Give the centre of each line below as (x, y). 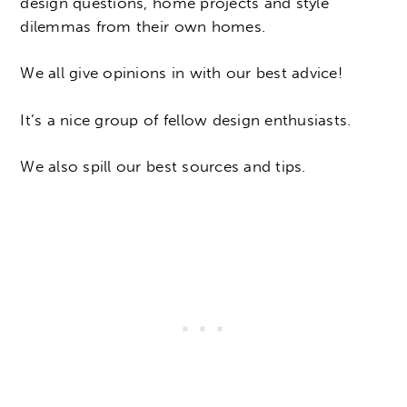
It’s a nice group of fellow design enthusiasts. (186, 119)
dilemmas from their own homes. (143, 26)
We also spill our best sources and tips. (163, 167)
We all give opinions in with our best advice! (181, 73)
